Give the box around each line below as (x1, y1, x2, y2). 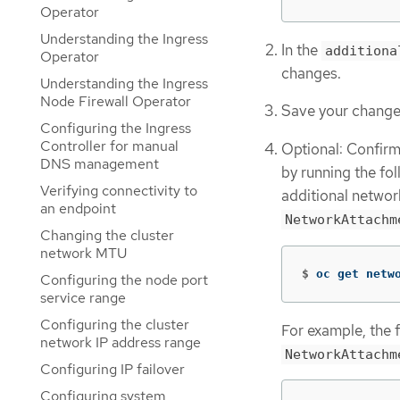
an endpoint (40, 199, 116, 218)
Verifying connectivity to (40, 181, 197, 200)
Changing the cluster (40, 226, 174, 245)
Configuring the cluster (40, 315, 189, 334)
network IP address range (40, 333, 201, 352)
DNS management (40, 154, 159, 173)
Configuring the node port (40, 271, 208, 289)
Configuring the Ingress (40, 119, 191, 137)
